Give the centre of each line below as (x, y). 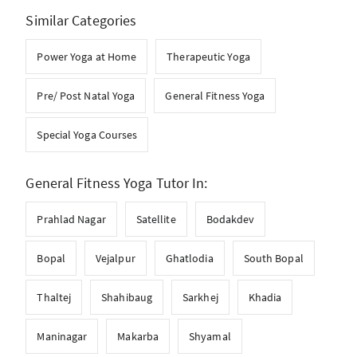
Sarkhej (200, 297)
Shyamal (210, 336)
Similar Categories (81, 20)
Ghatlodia (189, 258)
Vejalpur (115, 258)
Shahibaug (127, 297)
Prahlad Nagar (71, 219)
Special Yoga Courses (87, 134)
